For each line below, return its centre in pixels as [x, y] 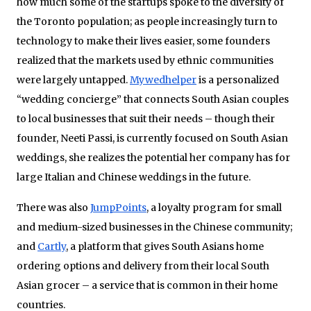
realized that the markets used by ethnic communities [145, 60]
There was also [53, 207]
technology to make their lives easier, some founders [143, 41]
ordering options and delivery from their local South [143, 266]
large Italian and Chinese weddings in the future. [134, 177]
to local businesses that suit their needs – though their [146, 118]
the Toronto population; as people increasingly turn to [147, 21]
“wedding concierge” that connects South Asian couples [153, 99]
